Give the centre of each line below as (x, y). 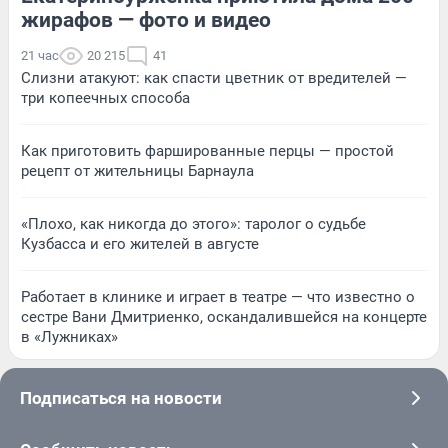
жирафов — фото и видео (146, 19)
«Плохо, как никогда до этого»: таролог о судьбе (193, 223)
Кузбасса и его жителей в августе (140, 243)
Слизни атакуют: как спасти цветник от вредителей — (214, 77)
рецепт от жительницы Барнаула (137, 170)
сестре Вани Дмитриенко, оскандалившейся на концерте (224, 316)
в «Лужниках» (69, 336)
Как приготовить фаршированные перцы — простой (207, 150)
